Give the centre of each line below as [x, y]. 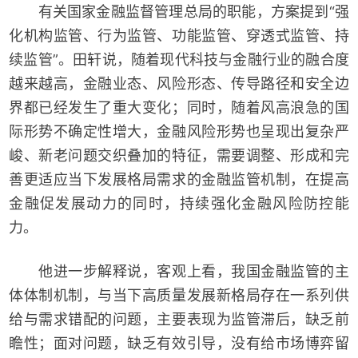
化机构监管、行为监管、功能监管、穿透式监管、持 [179, 35]
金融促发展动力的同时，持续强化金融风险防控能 [179, 203]
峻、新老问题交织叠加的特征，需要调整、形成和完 [179, 155]
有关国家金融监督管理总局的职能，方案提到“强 [179, 11]
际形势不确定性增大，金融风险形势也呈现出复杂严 [179, 131]
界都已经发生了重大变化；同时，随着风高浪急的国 [179, 107]
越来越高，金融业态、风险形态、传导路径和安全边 [179, 83]
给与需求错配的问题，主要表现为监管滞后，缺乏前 [179, 320]
